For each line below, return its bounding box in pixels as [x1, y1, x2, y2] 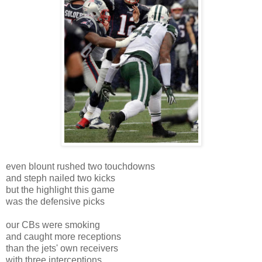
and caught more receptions [6, 231, 121, 242]
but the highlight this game [6, 184, 115, 195]
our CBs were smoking [6, 219, 100, 230]
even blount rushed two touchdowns [6, 161, 155, 171]
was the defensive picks [6, 196, 105, 206]
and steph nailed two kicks [6, 173, 115, 183]
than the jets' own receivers [6, 243, 120, 253]
